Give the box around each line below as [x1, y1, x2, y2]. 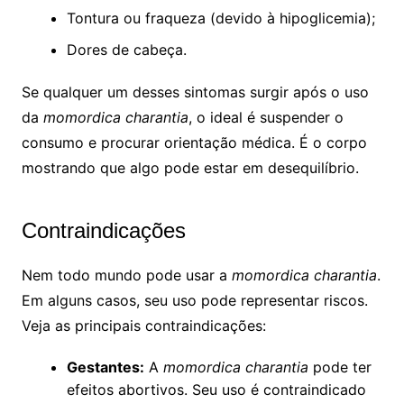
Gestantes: [66, 358, 144, 377]
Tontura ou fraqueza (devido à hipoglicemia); [66, 9, 375, 28]
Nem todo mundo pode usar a [21, 266, 232, 285]
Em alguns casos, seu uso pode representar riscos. [21, 291, 368, 310]
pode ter [308, 358, 372, 377]
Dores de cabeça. [66, 41, 187, 60]
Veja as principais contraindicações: [21, 317, 266, 335]
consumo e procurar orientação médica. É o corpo [21, 133, 367, 152]
